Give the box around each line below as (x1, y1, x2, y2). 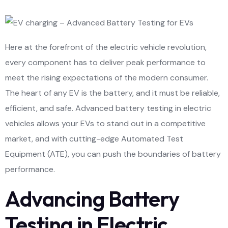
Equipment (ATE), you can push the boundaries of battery (5, 148, 221, 159)
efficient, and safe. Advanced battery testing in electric (5, 102, 211, 113)
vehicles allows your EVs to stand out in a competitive (5, 118, 206, 129)
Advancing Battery (5, 185, 180, 212)
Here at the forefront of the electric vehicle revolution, (5, 41, 207, 52)
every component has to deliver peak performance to (5, 56, 206, 68)
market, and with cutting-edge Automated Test (5, 133, 183, 144)
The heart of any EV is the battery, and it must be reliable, (5, 87, 220, 98)
